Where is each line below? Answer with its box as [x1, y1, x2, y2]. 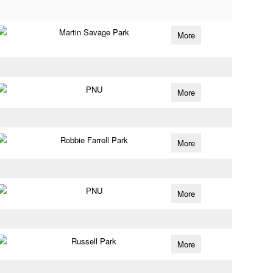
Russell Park [71, 235, 117, 247]
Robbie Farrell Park [60, 134, 128, 146]
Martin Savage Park [58, 26, 129, 38]
